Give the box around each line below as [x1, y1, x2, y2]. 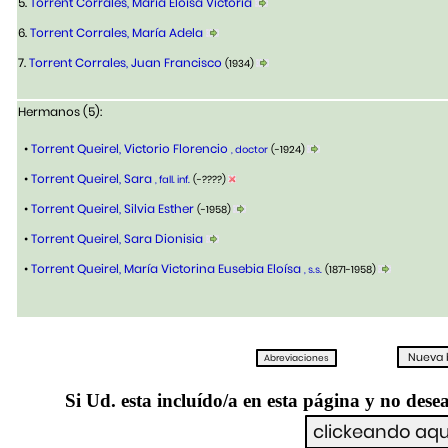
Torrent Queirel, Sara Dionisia [28, 230, 206, 248]
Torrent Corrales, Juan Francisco [29, 54, 222, 72]
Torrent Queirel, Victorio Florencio [28, 140, 231, 158]
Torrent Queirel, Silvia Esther [28, 200, 197, 218]
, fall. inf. [155, 172, 190, 188]
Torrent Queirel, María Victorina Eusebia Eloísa [28, 260, 304, 278]
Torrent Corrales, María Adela [30, 24, 203, 42]
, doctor [231, 142, 268, 158]
